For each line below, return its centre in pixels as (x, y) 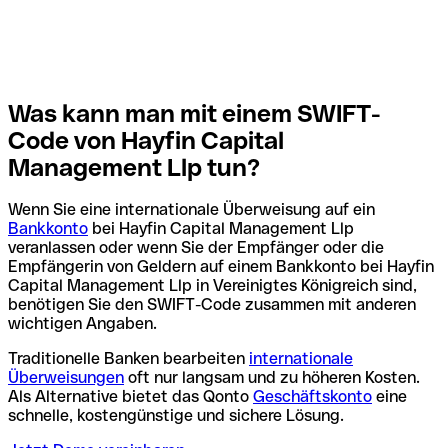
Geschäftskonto (312, 397)
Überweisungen (66, 378)
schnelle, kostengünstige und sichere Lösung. (176, 416)
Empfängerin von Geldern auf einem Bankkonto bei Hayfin (221, 267)
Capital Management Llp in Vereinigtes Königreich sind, (212, 286)
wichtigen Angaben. (82, 324)
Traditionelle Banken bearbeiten (128, 359)
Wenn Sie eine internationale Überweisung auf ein (191, 210)
